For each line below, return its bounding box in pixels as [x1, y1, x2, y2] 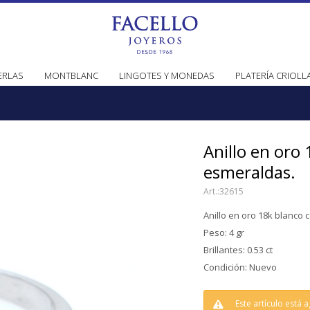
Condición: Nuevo [203, 261, 277, 273]
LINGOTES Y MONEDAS [119, 69, 215, 82]
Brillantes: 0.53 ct [203, 244, 273, 256]
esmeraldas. [203, 161, 295, 183]
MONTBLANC [44, 69, 98, 82]
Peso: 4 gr [203, 226, 244, 239]
